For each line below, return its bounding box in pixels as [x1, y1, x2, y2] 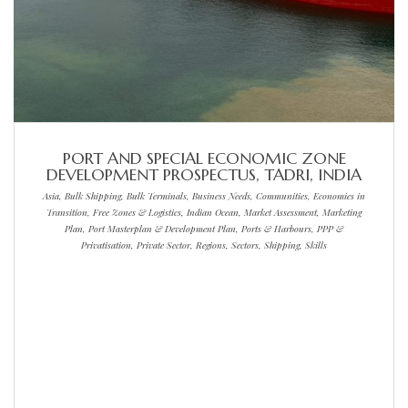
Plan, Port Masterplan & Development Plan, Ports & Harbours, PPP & [65, 221, 343, 235]
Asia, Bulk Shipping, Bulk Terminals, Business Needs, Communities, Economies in [43, 189, 365, 202]
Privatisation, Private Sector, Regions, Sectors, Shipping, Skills [81, 238, 327, 251]
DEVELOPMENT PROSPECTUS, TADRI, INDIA [46, 163, 362, 185]
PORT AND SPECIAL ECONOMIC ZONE [62, 147, 346, 168]
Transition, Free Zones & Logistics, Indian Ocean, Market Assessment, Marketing [46, 205, 362, 219]
